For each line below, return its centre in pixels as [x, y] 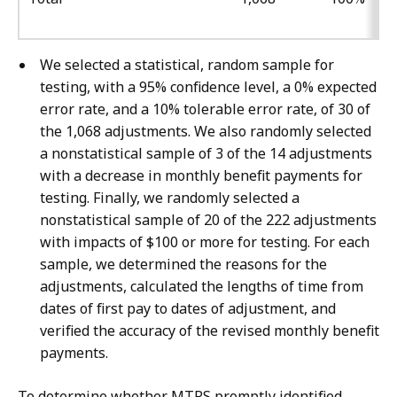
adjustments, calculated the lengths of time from [202, 287]
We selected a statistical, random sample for [187, 65]
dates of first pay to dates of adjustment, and [188, 309]
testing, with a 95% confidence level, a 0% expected [208, 87]
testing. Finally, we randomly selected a [170, 198]
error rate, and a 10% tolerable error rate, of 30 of [205, 109]
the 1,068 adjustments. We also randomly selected [206, 132]
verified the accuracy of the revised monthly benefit [210, 331]
